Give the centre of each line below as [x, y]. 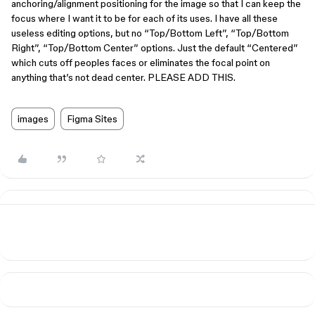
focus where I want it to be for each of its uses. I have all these [144, 18]
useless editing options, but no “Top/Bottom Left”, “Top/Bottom [150, 33]
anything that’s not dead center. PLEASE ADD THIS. [123, 77]
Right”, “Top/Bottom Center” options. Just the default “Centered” [155, 48]
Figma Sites [92, 119]
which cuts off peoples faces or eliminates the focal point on [141, 63]
